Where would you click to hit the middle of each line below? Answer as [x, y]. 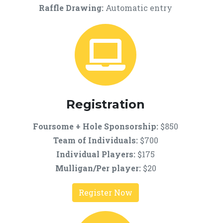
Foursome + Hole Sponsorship [95, 126]
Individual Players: [96, 154]
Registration [106, 104]
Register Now [106, 192]
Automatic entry [139, 8]
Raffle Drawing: [72, 8]
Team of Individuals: [95, 140]
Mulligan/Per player [97, 168]
